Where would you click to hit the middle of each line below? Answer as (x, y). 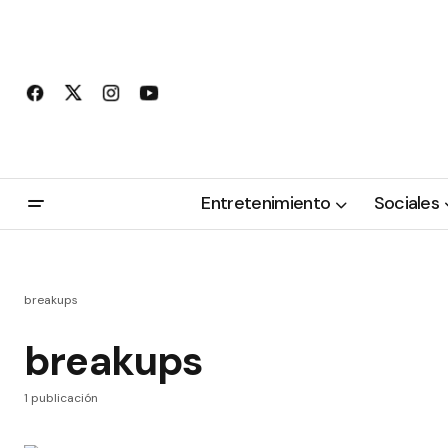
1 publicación (61, 398)
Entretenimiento (266, 203)
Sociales (406, 203)
